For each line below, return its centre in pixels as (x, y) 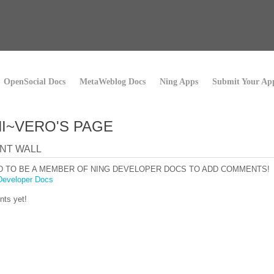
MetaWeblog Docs (113, 82)
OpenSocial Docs (35, 82)
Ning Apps (179, 82)
